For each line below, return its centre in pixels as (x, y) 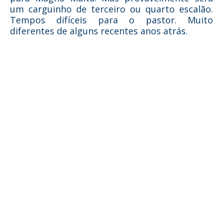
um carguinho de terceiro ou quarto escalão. (111, 9)
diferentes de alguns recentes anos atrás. (99, 31)
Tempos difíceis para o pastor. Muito (111, 20)
